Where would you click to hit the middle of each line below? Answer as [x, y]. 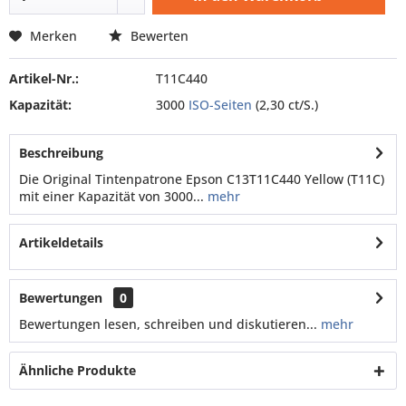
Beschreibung [61, 153]
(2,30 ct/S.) [286, 105]
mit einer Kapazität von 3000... [111, 196]
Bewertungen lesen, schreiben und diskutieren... [168, 324]
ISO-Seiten [220, 105]
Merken [53, 36]
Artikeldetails [61, 242]
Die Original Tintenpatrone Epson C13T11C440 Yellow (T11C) [202, 179]
